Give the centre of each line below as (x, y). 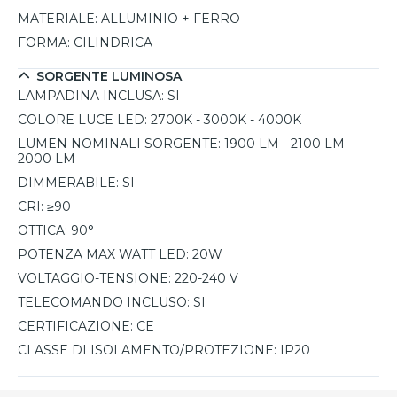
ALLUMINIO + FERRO (171, 19)
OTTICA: (43, 231)
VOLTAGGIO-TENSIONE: (94, 279)
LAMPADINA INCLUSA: (91, 96)
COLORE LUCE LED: (82, 120)
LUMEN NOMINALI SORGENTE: (119, 144)
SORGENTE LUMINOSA (109, 77)
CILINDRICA (113, 43)
